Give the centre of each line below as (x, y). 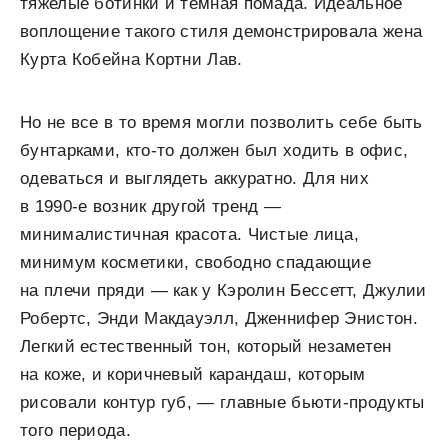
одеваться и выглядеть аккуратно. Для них (194, 179)
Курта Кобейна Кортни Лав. (131, 60)
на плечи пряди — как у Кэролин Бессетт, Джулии (223, 291)
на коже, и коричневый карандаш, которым (193, 375)
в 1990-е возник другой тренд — (151, 207)
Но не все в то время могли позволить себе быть (221, 123)
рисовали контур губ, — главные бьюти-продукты (222, 403)
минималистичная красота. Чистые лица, (190, 235)
